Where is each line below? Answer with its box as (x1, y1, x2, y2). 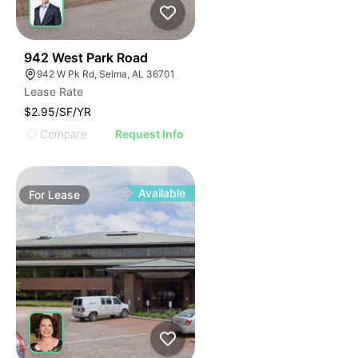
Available (138, 186, 186, 200)
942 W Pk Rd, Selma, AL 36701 (37, 68, 175, 80)
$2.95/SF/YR (24, 105, 91, 118)
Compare (40, 126, 87, 141)
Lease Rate (24, 85, 83, 98)
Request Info (115, 127, 185, 141)
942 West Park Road (24, 50, 148, 66)
